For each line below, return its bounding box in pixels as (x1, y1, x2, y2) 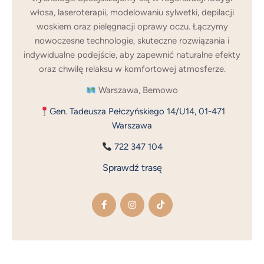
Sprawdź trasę (102, 162, 162, 174)
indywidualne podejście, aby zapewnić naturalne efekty (24, 49, 240, 61)
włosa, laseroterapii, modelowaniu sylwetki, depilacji (30, 7, 234, 18)
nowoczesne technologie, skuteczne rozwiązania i (35, 35, 229, 47)
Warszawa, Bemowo (96, 85, 179, 96)
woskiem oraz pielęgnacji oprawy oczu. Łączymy (36, 21, 228, 32)
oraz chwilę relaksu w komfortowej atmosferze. (38, 64, 226, 75)
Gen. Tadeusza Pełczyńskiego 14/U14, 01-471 (49, 106, 225, 117)
